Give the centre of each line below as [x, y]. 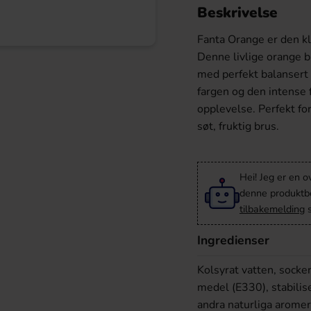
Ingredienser [233, 240]
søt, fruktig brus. [238, 126]
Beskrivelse [237, 12]
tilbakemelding [272, 209]
